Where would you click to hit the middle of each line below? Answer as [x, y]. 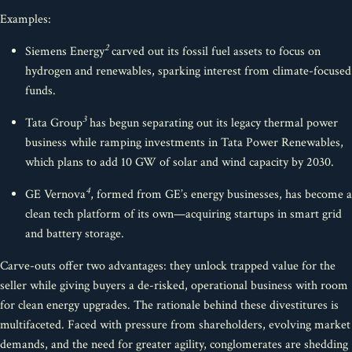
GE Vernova [55, 194]
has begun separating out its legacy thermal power [212, 123]
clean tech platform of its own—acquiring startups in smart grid [183, 214]
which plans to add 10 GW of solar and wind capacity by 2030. [180, 162]
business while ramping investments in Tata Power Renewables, [184, 143]
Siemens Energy [65, 51]
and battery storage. [75, 234]
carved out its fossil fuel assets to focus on [216, 51]
